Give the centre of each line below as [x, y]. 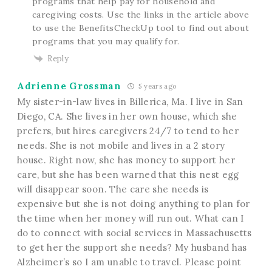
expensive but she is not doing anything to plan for [133, 204]
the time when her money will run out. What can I [130, 219]
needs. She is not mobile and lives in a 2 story [121, 146]
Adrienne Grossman [69, 86]
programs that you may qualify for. [106, 41]
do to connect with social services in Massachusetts [134, 233]
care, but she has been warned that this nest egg [128, 175]
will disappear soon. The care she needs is [113, 189]
